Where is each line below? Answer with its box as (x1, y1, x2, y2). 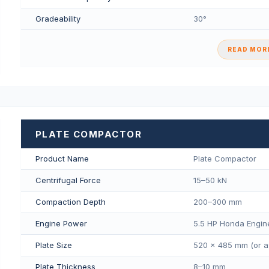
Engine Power (35, 219, 87, 229)
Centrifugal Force (35, 175, 101, 186)
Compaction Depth (35, 197, 106, 207)
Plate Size (35, 240, 72, 250)
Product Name (35, 154, 89, 164)
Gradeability (35, 13, 80, 23)
